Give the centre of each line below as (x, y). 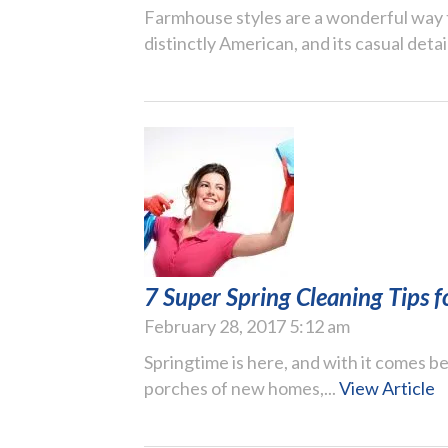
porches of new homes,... (241, 387)
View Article (387, 387)
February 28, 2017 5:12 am (247, 325)
